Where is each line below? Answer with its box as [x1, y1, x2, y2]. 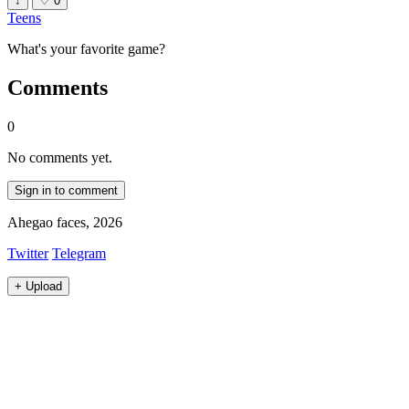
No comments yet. [7, 150, 112, 166]
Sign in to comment [15, 184, 118, 198]
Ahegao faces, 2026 [7, 215, 122, 231]
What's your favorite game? [7, 41, 165, 58]
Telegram [52, 246, 106, 262]
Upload [26, 279, 62, 294]
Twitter [7, 246, 48, 262]
